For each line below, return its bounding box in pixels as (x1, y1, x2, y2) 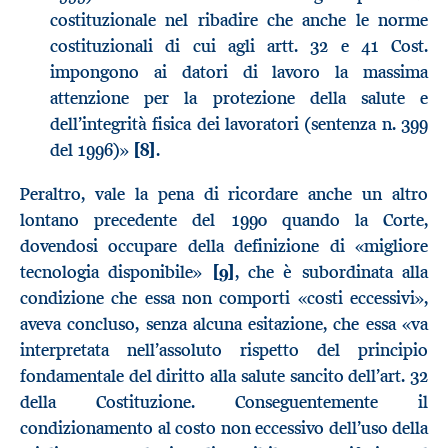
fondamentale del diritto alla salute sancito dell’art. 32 (20, 364, 428, 387)
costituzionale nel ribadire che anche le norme (50, 9, 428, 32)
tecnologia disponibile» (20, 260, 212, 283)
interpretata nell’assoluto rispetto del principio (20, 338, 428, 361)
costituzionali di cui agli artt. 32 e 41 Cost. (50, 35, 428, 58)
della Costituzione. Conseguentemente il (20, 390, 428, 413)
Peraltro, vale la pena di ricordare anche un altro (20, 182, 428, 205)
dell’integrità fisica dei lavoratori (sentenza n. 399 (50, 113, 428, 136)
